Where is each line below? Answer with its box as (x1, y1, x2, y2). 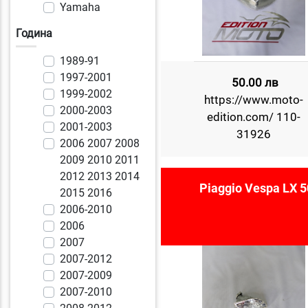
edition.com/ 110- (206, 110, 300, 124)
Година (16, 26, 52, 40)
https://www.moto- (203, 93, 303, 107)
